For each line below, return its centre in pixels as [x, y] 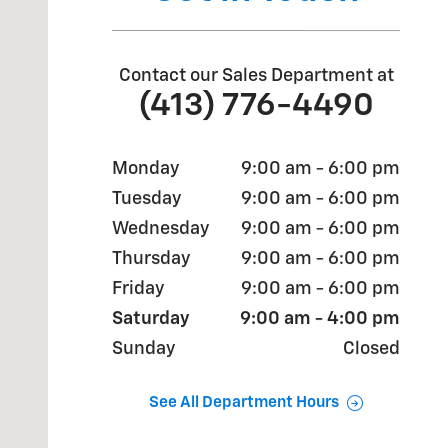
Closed [371, 348]
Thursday [151, 258]
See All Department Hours [244, 403]
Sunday [143, 348]
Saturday [151, 318]
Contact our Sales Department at [256, 75]
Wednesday [160, 228]
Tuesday [146, 198]
